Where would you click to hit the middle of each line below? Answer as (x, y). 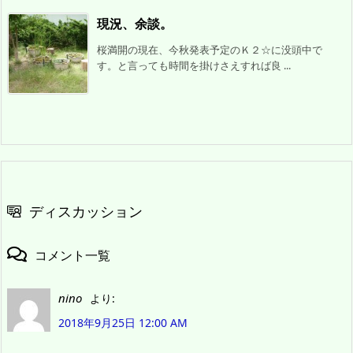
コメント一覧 (72, 256)
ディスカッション (86, 212)
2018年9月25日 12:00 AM (123, 323)
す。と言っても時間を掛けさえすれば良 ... (194, 66)
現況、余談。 (135, 24)
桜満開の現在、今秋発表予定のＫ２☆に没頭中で (210, 50)
